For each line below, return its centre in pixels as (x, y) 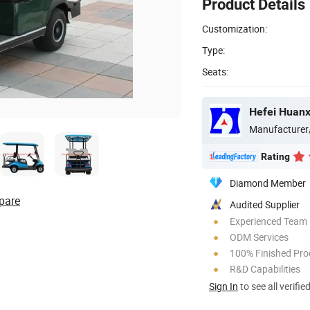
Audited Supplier (265, 204)
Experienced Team (268, 221)
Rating (275, 156)
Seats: (215, 71)
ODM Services (259, 237)
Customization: (235, 28)
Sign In (224, 286)
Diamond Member (268, 183)
